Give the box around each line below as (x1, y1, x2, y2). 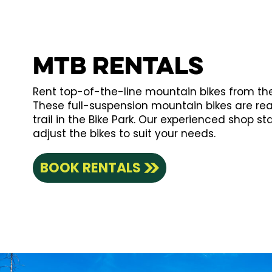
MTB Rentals (32, 55, 203, 81)
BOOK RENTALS (39, 158, 141, 177)
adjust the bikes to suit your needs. (32, 126, 216, 141)
